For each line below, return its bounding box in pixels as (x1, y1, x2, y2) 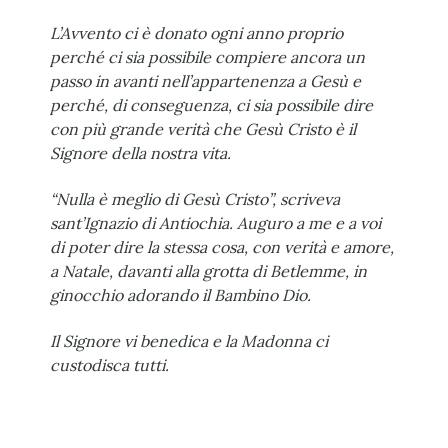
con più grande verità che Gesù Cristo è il (50, 119, 356, 140)
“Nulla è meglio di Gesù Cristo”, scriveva (50, 189, 340, 210)
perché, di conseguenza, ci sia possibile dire (50, 95, 373, 116)
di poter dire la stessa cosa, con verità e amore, (50, 237, 394, 258)
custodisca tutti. (50, 355, 169, 376)
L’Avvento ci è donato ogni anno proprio (50, 23, 343, 44)
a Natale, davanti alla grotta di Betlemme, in (50, 261, 367, 282)
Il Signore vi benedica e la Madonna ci (50, 331, 328, 352)
